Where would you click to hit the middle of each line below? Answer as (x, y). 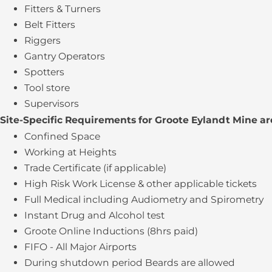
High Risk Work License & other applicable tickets (141, 184)
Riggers (42, 41)
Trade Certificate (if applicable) (95, 168)
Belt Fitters (50, 25)
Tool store (47, 88)
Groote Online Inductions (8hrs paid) (111, 231)
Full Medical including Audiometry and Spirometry (144, 200)
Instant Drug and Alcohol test (94, 216)
